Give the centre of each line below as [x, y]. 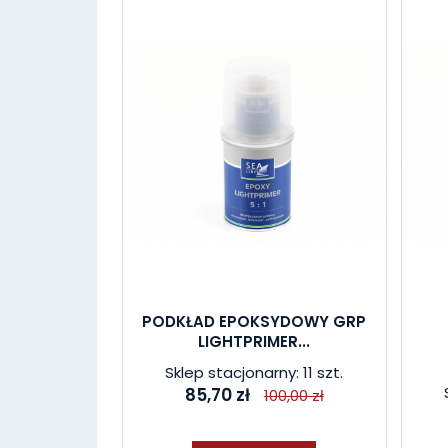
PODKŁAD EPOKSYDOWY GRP [254, 321]
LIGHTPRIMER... [254, 341]
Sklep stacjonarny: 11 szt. [254, 372]
